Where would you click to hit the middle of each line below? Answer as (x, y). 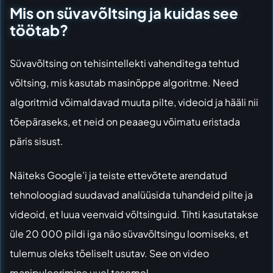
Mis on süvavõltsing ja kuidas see (124, 12)
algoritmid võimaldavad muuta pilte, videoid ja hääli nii (134, 102)
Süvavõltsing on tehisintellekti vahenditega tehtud (125, 63)
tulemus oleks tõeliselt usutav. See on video (109, 253)
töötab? (39, 30)
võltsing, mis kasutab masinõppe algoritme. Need (124, 82)
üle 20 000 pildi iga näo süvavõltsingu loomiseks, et (129, 233)
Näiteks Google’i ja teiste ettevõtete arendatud (119, 175)
